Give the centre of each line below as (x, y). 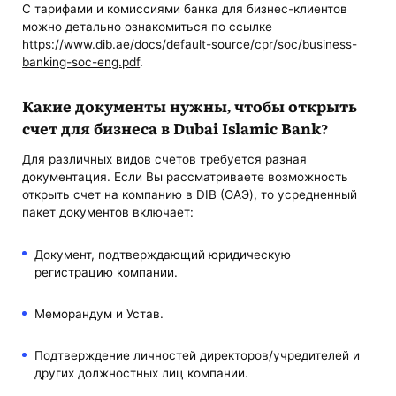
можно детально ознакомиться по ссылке (148, 26)
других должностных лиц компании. (141, 373)
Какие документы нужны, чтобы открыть (190, 105)
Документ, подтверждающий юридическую (162, 254)
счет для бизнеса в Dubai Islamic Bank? (176, 127)
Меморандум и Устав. (99, 313)
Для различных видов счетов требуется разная (165, 160)
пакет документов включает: (108, 213)
